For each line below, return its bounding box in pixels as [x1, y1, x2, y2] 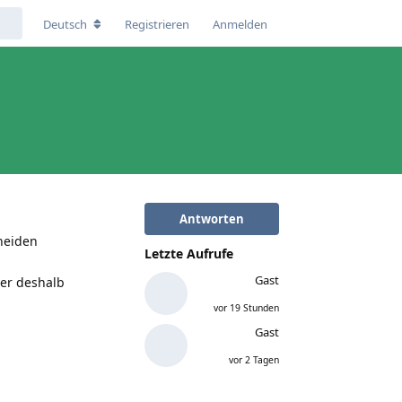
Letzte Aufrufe [144, 244, 233, 262]
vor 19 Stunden [214, 301, 279, 314]
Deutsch [43, 15, 87, 32]
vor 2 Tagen [229, 353, 279, 366]
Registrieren [125, 15, 189, 32]
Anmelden [213, 15, 267, 32]
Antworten [179, 210, 244, 227]
